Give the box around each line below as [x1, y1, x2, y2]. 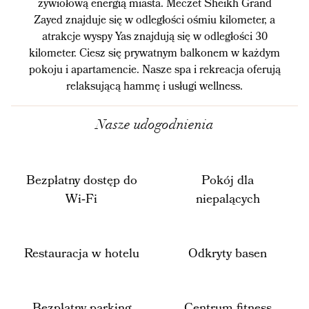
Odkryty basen [188, 245, 267, 262]
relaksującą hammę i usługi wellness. [66, 79, 243, 94]
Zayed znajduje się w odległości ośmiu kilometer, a [34, 12, 275, 28]
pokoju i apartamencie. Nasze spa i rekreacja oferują [28, 62, 281, 77]
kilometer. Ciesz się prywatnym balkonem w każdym [29, 46, 280, 61]
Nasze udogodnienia [95, 119, 214, 133]
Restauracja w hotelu [23, 245, 139, 262]
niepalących [195, 190, 260, 208]
